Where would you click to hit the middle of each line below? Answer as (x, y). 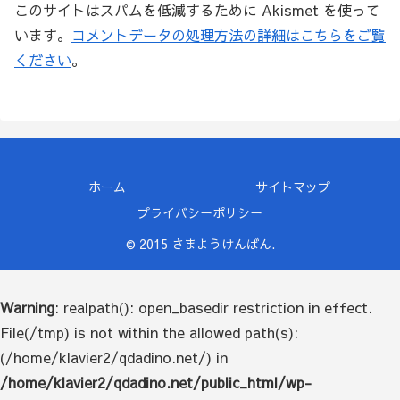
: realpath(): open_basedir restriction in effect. (213, 308)
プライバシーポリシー (200, 213)
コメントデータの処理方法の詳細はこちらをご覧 (229, 34)
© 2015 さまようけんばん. (200, 244)
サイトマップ (293, 187)
